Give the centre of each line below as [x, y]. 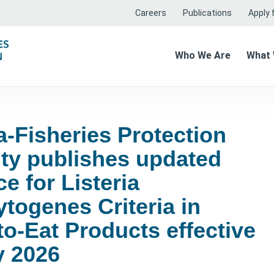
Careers [151, 13]
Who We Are [203, 55]
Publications [207, 13]
